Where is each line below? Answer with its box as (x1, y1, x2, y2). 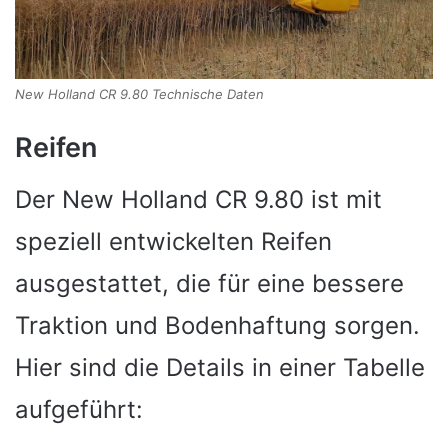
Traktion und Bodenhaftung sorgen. (15, 311, 420, 341)
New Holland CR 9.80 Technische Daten (15, 85, 264, 102)
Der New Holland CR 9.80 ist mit (15, 185, 382, 215)
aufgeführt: (15, 395, 143, 425)
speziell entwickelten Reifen (15, 227, 332, 257)
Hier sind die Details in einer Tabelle (15, 353, 425, 383)
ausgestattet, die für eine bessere (15, 269, 404, 299)
